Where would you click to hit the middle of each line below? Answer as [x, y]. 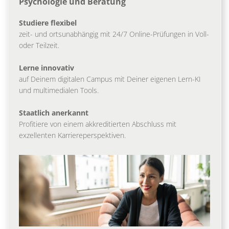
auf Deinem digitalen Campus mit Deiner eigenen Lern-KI [110, 79]
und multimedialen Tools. [59, 90]
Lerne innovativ [47, 68]
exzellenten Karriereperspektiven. [72, 135]
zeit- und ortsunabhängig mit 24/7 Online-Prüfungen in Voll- [114, 34]
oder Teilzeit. [39, 45]
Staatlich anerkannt [54, 113]
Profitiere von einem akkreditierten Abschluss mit [98, 124]
